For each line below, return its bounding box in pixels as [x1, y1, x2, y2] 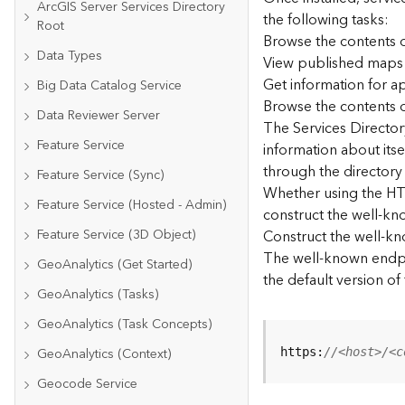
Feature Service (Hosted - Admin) [37, 194, 226, 216]
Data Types [37, 45, 102, 67]
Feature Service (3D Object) [37, 224, 195, 246]
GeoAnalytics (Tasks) [37, 284, 158, 306]
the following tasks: [263, 7, 390, 33]
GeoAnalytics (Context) [37, 344, 171, 365]
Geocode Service [37, 373, 137, 395]
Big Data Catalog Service [37, 75, 182, 97]
